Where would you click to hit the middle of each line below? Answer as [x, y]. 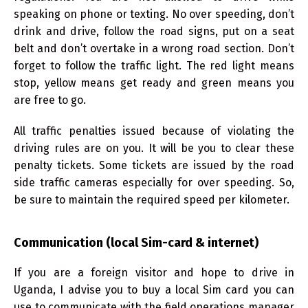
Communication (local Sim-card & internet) [136, 242]
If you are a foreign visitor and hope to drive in [154, 272]
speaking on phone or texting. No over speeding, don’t [154, 14]
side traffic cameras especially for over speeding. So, [154, 182]
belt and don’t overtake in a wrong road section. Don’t [154, 48]
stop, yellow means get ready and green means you [154, 82]
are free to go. [50, 100]
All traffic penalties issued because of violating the [154, 131]
